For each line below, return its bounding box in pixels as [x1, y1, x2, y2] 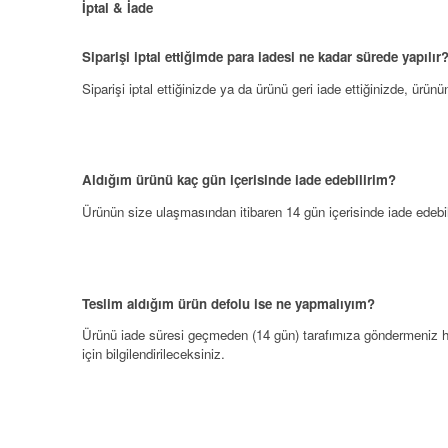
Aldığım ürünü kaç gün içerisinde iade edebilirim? [82, 170, 396, 190]
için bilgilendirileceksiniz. [82, 344, 225, 364]
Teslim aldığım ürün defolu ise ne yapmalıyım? [82, 293, 375, 313]
